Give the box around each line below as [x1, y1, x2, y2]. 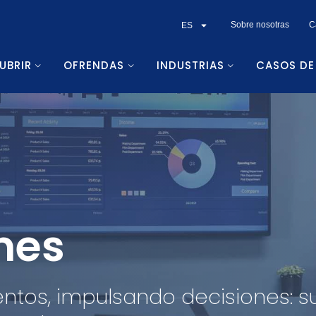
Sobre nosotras [231, 20, 289, 30]
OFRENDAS [63, 57, 125, 73]
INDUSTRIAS [156, 57, 224, 73]
